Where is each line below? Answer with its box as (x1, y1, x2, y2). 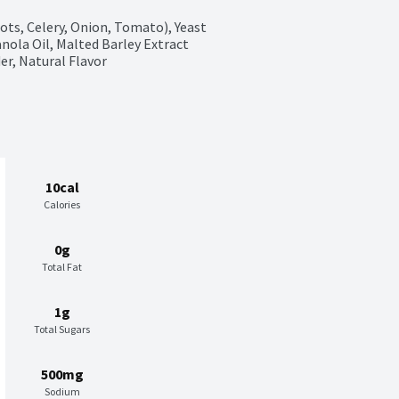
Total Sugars (34, 322, 90, 337)
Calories (44, 198, 80, 212)
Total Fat (42, 260, 82, 274)
